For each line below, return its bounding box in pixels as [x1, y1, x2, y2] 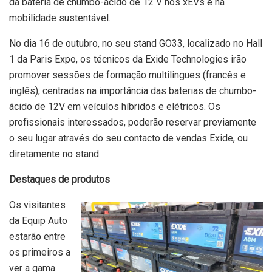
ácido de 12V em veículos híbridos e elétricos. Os [9, 100, 220, 112]
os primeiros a [9, 246, 70, 258]
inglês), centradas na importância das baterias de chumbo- [9, 84, 256, 97]
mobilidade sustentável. [9, 12, 110, 24]
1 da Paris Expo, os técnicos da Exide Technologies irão [9, 53, 246, 65]
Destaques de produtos [9, 173, 110, 185]
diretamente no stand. [9, 148, 101, 160]
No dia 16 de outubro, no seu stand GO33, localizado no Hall [9, 37, 262, 49]
